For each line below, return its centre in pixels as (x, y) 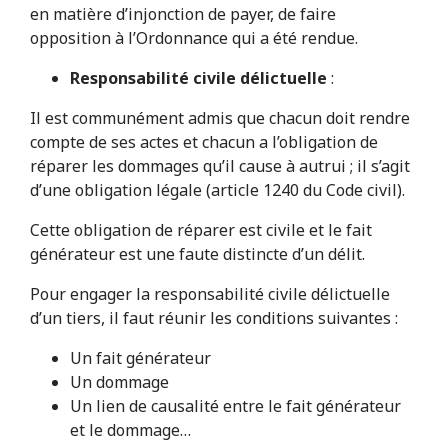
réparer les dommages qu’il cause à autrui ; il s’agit (219, 166)
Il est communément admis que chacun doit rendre (219, 118)
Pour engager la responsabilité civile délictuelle (209, 294)
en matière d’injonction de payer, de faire (182, 14)
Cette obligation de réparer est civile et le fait (200, 230)
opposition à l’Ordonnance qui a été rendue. (193, 38)
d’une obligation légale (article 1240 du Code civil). (217, 190)
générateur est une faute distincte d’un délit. (197, 254)
